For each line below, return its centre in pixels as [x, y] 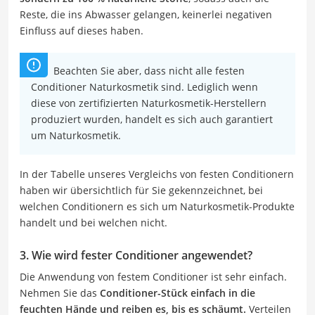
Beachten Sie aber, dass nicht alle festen [149, 71]
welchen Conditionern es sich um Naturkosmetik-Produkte [157, 206]
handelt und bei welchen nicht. [94, 223]
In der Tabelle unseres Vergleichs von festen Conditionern [157, 174]
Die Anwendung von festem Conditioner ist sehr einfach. [153, 277]
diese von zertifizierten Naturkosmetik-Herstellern [149, 103]
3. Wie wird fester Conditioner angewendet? [136, 255]
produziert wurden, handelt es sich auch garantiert [152, 119]
